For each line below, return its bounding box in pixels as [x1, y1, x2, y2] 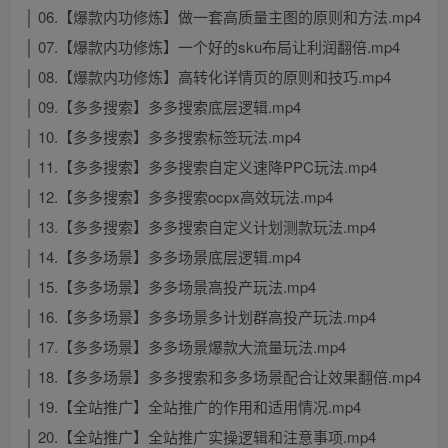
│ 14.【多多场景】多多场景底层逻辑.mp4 [25, 246, 301, 268]
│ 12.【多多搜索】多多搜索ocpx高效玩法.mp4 [25, 186, 333, 208]
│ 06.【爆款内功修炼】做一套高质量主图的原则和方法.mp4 [25, 6, 421, 28]
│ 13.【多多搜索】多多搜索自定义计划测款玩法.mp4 [25, 216, 376, 238]
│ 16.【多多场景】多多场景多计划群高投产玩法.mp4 [25, 306, 376, 328]
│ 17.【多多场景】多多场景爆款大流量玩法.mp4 [25, 336, 346, 358]
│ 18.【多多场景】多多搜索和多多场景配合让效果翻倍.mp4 [25, 366, 421, 388]
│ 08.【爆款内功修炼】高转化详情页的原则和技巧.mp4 [25, 66, 391, 88]
